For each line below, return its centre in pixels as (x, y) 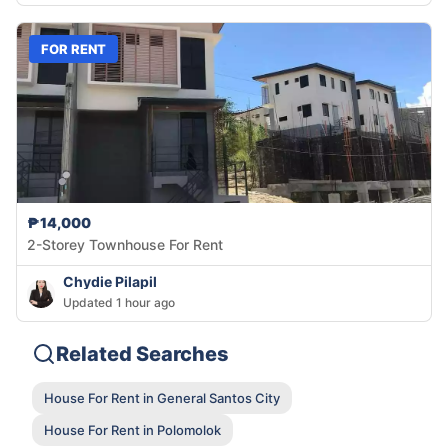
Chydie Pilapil (110, 282)
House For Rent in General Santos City (162, 397)
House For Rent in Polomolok (132, 429)
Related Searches (142, 354)
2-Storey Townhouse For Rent (125, 245)
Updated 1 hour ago (119, 303)
